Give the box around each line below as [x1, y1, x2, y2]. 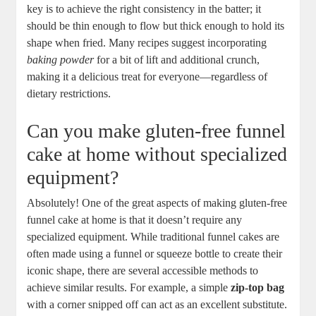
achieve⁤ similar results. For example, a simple [27, 281, 231, 294]
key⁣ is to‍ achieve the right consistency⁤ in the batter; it [27, 3, 262, 16]
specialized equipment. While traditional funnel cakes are [27, 231, 280, 243]
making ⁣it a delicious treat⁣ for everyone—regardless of [27, 71, 268, 83]
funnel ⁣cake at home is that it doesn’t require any [27, 214, 243, 226]
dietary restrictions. [27, 87, 111, 100]
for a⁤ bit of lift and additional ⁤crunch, [94, 54, 260, 66]
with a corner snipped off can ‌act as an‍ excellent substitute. [27, 298, 288, 311]
